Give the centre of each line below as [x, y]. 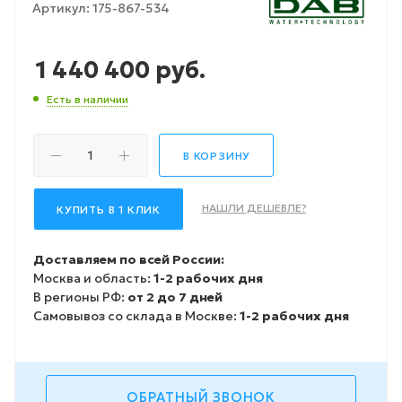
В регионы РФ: [80, 297]
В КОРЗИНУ [217, 155]
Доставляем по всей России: [129, 259]
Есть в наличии [87, 99]
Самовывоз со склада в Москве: [136, 315]
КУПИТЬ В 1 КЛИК [109, 209]
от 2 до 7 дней [175, 297]
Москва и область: [93, 278]
